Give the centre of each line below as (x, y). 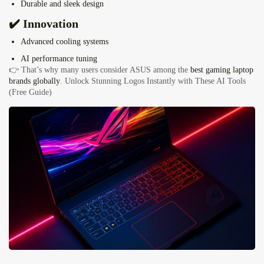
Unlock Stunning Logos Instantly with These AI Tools (155, 81)
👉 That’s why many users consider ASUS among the (100, 70)
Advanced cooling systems (65, 42)
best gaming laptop (222, 70)
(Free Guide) (30, 93)
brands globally (34, 81)
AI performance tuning (59, 59)
